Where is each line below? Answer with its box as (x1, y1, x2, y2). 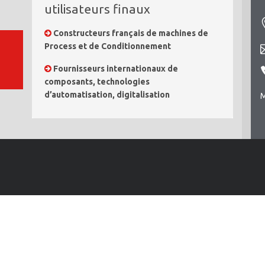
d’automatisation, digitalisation (44, 90, 170, 99)
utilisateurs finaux (44, 2, 150, 16)
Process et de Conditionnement (44, 41, 171, 51)
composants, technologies (44, 77, 150, 86)
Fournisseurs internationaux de (53, 64, 178, 73)
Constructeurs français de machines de (53, 28, 208, 38)
